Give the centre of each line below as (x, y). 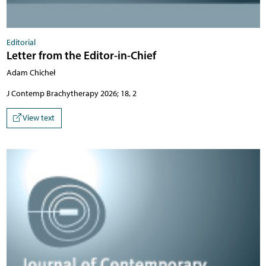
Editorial (21, 43)
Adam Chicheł (31, 73)
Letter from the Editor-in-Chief (81, 56)
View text (38, 118)
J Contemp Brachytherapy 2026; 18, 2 (71, 94)
